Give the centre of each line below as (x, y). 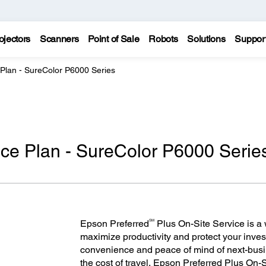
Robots (163, 39)
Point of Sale (114, 39)
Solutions (206, 39)
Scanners (59, 39)
